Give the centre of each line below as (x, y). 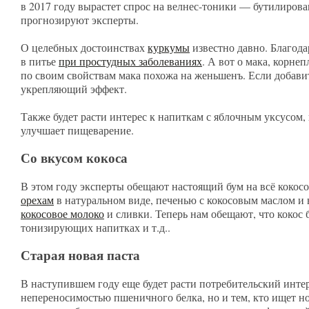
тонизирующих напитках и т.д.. (99, 227)
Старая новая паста (80, 255)
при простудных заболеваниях (130, 61)
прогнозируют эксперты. (81, 20)
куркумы (169, 47)
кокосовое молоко (62, 213)
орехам (37, 200)
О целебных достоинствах (84, 47)
